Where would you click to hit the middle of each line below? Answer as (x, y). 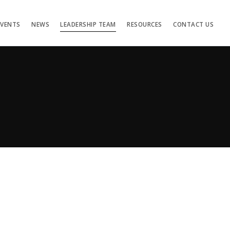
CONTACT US (193, 24)
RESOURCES (145, 24)
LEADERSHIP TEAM (88, 24)
